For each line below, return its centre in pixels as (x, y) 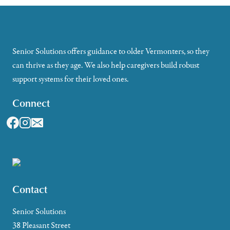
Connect (31, 102)
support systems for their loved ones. (70, 79)
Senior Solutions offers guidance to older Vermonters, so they (111, 51)
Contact (30, 189)
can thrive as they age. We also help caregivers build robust (106, 65)
